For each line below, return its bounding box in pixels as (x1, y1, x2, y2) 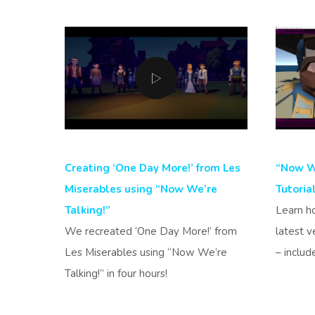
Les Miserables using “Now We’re (65, 245, 227, 260)
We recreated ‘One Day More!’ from (65, 224, 237, 239)
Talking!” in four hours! (65, 266, 167, 281)
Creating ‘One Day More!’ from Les (65, 161, 240, 176)
